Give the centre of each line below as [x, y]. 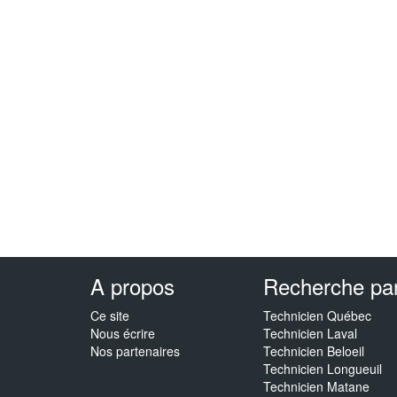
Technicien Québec [317, 315]
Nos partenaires [135, 350]
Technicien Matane [316, 386]
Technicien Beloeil [314, 350]
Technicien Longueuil [323, 368]
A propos [132, 285]
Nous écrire [123, 333]
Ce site [110, 315]
